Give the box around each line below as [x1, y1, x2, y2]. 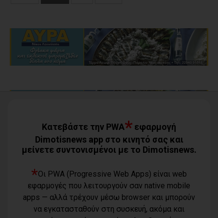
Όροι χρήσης [5, 186, 53, 196]
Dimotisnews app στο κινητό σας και [35, 134, 183, 145]
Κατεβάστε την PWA [42, 122, 125, 132]
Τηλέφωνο [170, 195, 208, 205]
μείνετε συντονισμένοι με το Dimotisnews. [21, 145, 197, 155]
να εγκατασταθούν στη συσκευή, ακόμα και [34, 204, 184, 214]
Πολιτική [5, 198, 36, 208]
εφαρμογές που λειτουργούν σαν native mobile [28, 181, 190, 190]
